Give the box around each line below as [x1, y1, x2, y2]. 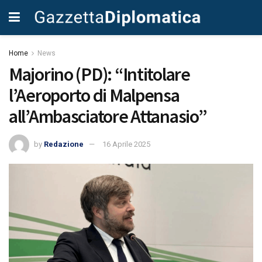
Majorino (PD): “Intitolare [9, 63, 190, 86]
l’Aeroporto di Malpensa [9, 84, 180, 107]
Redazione [44, 139, 84, 149]
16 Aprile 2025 [102, 139, 150, 149]
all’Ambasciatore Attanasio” [9, 105, 207, 128]
